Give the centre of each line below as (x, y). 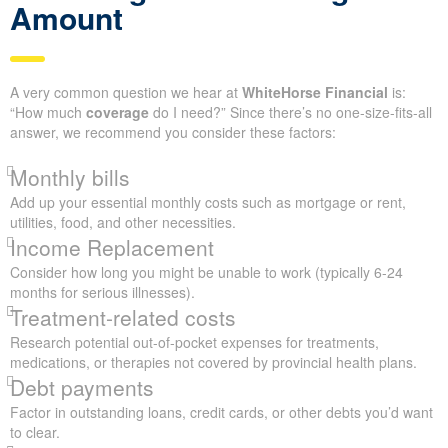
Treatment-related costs (123, 316)
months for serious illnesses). (102, 291)
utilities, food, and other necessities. (123, 221)
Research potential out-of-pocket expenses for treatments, (194, 341)
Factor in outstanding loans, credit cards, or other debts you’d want (221, 411)
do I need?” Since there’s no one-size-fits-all (290, 111)
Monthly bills (70, 176)
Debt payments (82, 386)
